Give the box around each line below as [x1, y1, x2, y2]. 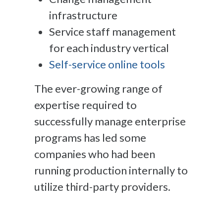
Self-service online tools [49, 57, 167, 71]
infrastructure [49, 8, 119, 22]
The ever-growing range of [34, 81, 163, 95]
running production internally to [34, 163, 188, 177]
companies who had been [34, 147, 155, 161]
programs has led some [34, 130, 146, 144]
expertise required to [34, 98, 137, 111]
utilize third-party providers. [34, 179, 170, 193]
